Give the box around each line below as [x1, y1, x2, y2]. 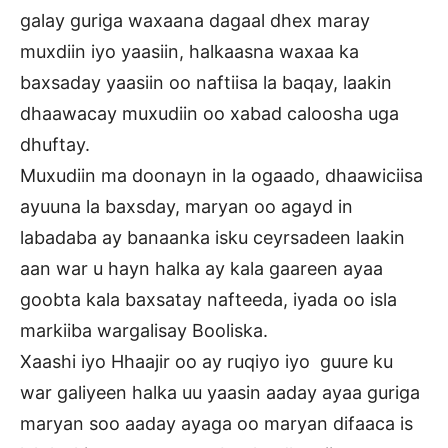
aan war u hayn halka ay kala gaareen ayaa [20, 258, 383, 280]
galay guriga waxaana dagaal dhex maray [20, 10, 370, 32]
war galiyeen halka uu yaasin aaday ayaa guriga [20, 382, 420, 404]
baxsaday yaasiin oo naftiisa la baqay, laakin [20, 72, 392, 94]
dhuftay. [20, 134, 90, 156]
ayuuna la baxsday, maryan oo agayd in [20, 196, 353, 218]
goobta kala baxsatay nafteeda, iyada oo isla [20, 289, 397, 311]
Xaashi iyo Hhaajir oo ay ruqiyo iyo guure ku [20, 351, 393, 373]
